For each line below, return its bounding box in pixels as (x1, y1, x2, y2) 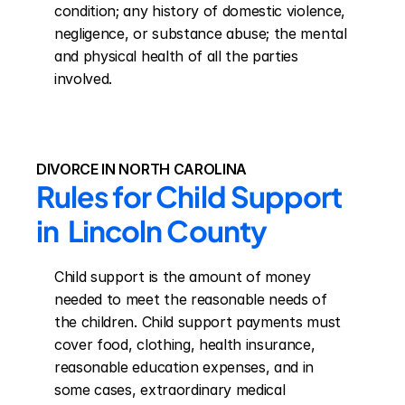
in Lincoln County (36, 212, 267, 249)
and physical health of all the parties (54, 47, 298, 65)
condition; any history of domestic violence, (54, 2, 345, 20)
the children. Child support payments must (54, 313, 341, 331)
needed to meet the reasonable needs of (54, 290, 327, 308)
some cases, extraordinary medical (54, 381, 286, 399)
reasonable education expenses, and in (54, 358, 315, 376)
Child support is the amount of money (54, 268, 311, 286)
